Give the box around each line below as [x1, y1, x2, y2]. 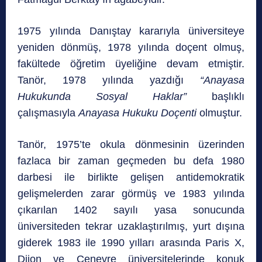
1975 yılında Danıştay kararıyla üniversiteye [18, 25, 244, 37]
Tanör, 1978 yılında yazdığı [18, 74, 200, 86]
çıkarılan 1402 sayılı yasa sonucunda [18, 204, 244, 216]
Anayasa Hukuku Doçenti [78, 106, 196, 119]
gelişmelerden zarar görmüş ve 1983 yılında [18, 187, 244, 199]
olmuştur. [196, 106, 242, 119]
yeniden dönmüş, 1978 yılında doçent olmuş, [18, 41, 244, 53]
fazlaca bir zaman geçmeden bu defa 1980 [18, 154, 244, 167]
